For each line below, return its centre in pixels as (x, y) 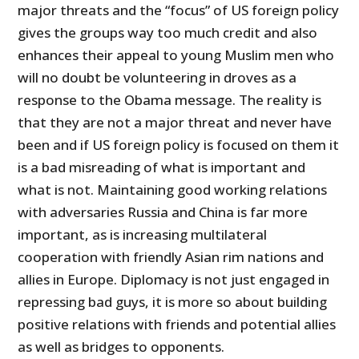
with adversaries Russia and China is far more (163, 212)
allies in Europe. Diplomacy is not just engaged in (174, 279)
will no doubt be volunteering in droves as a (157, 77)
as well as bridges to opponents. (121, 346)
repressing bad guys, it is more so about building (173, 301)
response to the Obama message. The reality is (170, 99)
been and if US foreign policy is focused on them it (179, 144)
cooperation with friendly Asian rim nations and (171, 256)
